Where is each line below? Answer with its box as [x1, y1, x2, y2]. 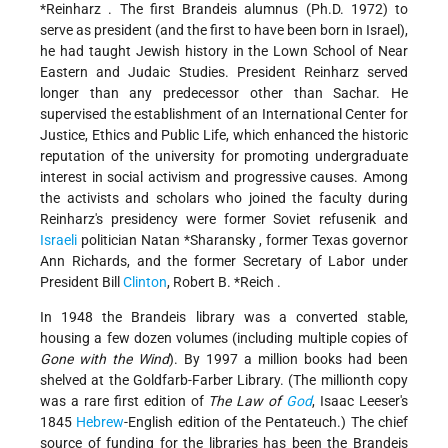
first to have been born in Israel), [210, 22, 408, 39]
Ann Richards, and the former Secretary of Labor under [40, 253, 408, 270]
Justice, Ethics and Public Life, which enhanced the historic [40, 127, 408, 144]
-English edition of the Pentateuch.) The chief [124, 414, 409, 431]
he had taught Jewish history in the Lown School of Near [40, 43, 408, 60]
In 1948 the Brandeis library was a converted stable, [40, 309, 408, 326]
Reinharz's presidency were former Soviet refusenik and [40, 211, 408, 228]
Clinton [123, 274, 167, 291]
